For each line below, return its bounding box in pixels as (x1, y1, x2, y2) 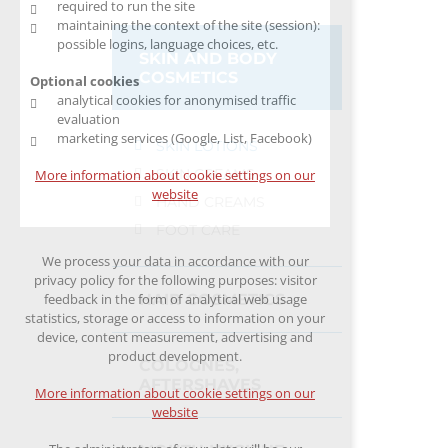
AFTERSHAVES (139, 375, 261, 394)
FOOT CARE (156, 221, 240, 239)
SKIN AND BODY (139, 49, 277, 68)
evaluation (57, 110, 120, 129)
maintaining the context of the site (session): (57, 16, 320, 35)
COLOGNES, (139, 356, 239, 375)
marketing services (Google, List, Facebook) (57, 129, 312, 148)
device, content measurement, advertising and (37, 328, 313, 347)
